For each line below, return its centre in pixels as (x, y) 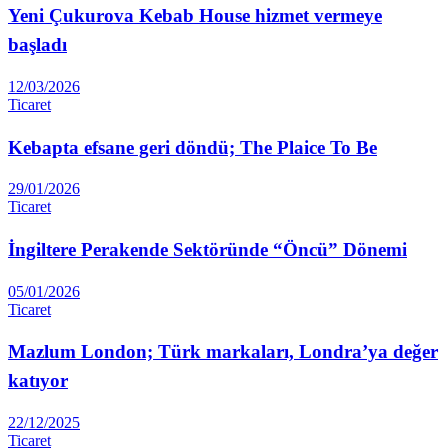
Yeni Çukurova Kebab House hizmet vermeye (195, 16)
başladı (37, 45)
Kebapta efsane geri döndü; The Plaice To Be (192, 147)
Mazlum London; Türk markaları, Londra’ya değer (223, 352)
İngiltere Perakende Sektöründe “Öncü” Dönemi (207, 249)
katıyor (38, 381)
